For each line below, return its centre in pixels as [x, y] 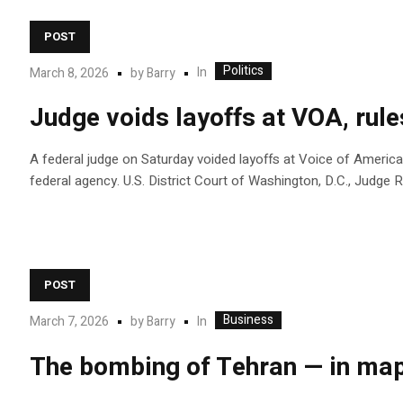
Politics [244, 71]
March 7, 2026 [70, 322]
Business [249, 319]
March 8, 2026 [70, 73]
